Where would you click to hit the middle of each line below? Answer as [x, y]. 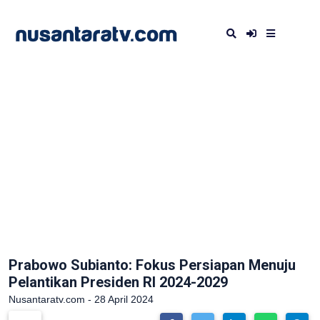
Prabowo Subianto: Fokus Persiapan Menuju [152, 265]
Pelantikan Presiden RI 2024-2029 [118, 282]
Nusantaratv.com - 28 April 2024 [81, 299]
